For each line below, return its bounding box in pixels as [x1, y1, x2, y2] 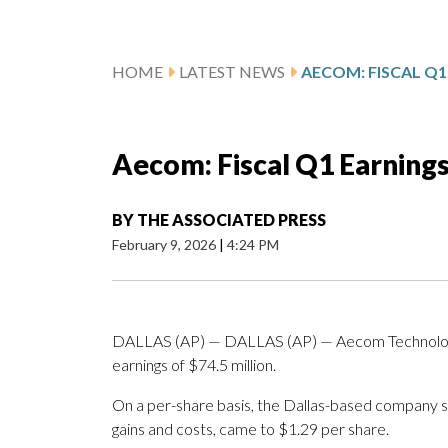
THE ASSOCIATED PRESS [137, 210, 326, 230]
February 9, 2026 [112, 236, 219, 254]
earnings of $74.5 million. [112, 355, 276, 375]
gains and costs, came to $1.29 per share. [112, 419, 389, 439]
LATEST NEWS [179, 62, 285, 82]
